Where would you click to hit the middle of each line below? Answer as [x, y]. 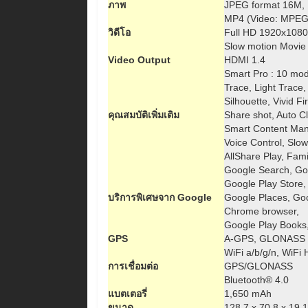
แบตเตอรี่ [128, 294]
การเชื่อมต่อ [133, 266]
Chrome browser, [262, 211]
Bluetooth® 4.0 [256, 280]
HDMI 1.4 [245, 60]
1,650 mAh [248, 294]
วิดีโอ [119, 32]
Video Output [139, 60]
